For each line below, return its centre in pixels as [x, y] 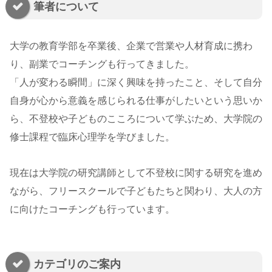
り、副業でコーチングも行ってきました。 [102, 64]
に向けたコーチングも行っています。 [92, 209]
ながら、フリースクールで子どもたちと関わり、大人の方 [136, 191]
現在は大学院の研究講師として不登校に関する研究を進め [136, 172]
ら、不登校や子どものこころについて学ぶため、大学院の [136, 118]
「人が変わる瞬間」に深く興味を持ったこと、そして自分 [136, 82]
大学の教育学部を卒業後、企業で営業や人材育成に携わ [131, 46]
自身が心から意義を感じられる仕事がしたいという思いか [136, 100]
